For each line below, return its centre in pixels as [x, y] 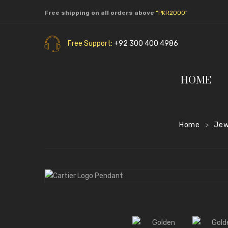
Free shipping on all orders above [100, 13]
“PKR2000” [172, 13]
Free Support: [91, 44]
